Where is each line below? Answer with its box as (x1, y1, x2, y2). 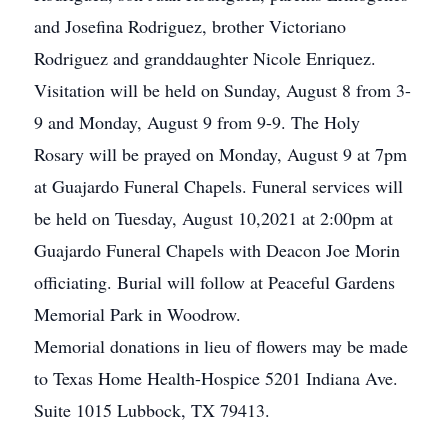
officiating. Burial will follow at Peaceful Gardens (34, 270, 395, 294)
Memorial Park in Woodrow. (34, 302, 241, 326)
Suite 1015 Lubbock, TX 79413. (34, 398, 270, 422)
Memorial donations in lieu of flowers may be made (34, 334, 408, 358)
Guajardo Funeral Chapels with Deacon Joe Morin (34, 238, 400, 262)
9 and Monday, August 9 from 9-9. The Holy (34, 110, 360, 134)
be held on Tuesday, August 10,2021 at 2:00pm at (34, 206, 393, 230)
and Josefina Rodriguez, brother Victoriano (34, 14, 346, 38)
